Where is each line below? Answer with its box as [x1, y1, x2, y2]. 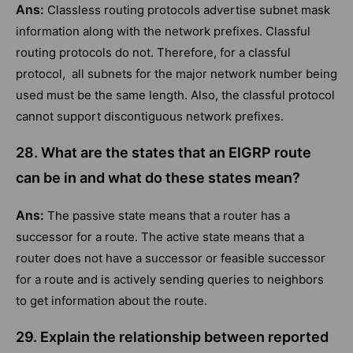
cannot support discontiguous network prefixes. [16, 109, 284, 124]
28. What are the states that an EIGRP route [16, 144, 311, 162]
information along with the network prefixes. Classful [16, 24, 310, 39]
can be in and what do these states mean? [16, 169, 300, 187]
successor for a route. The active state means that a [16, 229, 304, 245]
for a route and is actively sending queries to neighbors [16, 272, 324, 288]
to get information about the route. [16, 293, 207, 309]
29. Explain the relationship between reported [16, 329, 329, 346]
